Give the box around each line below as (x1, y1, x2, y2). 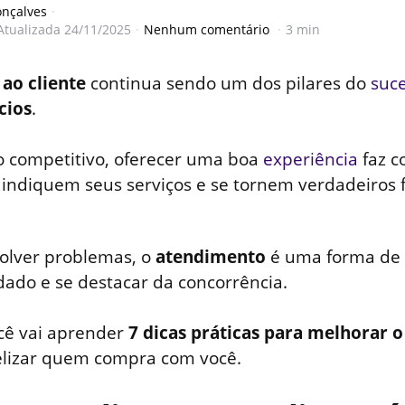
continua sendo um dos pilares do (86, 71, 371, 96)
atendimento (155, 245, 266, 269)
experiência (263, 147, 358, 172)
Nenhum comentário (144, 20, 273, 38)
